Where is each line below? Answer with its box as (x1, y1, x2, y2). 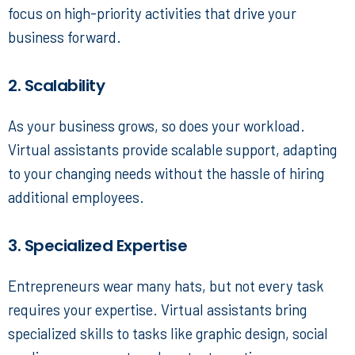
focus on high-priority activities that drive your (8, 4, 296, 23)
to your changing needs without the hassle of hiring (8, 164, 324, 183)
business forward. (8, 28, 121, 47)
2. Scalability (8, 74, 105, 97)
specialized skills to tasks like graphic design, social (8, 324, 328, 343)
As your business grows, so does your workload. (8, 116, 305, 136)
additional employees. (8, 188, 144, 207)
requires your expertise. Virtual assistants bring (8, 300, 307, 319)
